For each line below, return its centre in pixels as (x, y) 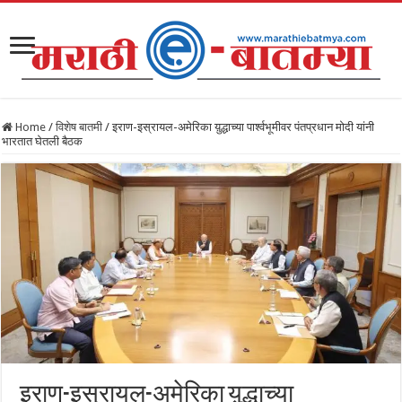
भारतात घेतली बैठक (43, 141)
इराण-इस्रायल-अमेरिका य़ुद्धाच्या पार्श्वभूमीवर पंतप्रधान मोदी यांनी (244, 127)
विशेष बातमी (79, 127)
